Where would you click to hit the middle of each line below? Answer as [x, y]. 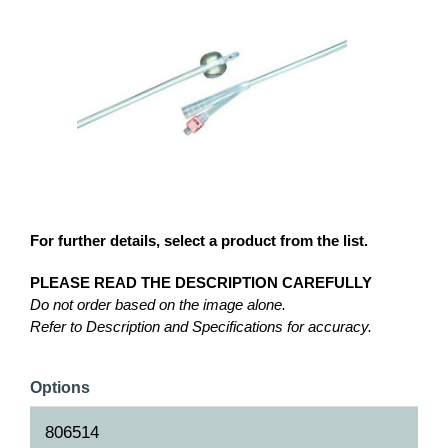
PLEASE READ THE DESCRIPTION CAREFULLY [201, 282]
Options [60, 387]
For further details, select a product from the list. [199, 240]
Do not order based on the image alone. [158, 304]
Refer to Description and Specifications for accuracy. [201, 326]
